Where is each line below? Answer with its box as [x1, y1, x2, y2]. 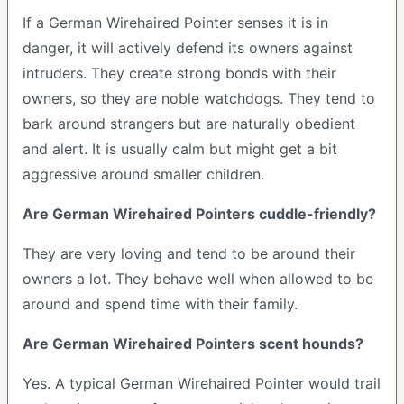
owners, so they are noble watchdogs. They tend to [23, 89, 375, 107]
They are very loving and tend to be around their [23, 244, 355, 262]
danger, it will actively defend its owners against [23, 39, 353, 57]
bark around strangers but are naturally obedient [23, 115, 355, 133]
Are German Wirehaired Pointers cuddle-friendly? [23, 205, 376, 223]
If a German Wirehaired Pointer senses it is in [23, 14, 328, 32]
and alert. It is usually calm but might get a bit [23, 140, 337, 158]
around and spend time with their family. [23, 295, 298, 313]
